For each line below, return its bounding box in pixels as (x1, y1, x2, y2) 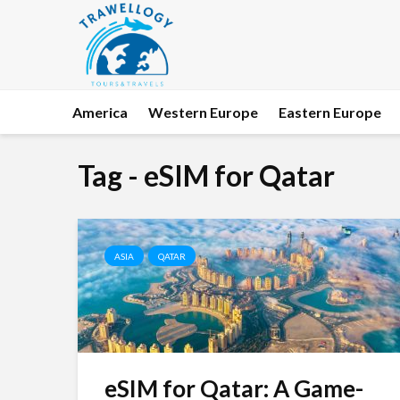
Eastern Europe (279, 104, 381, 121)
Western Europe (148, 104, 258, 121)
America (72, 104, 128, 121)
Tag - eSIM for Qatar (78, 158, 335, 193)
